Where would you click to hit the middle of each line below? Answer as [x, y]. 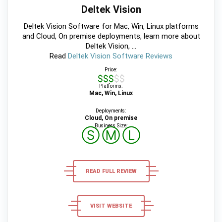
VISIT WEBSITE [111, 206]
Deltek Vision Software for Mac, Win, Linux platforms [111, 26]
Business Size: [111, 125]
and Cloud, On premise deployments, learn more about [111, 36]
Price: [111, 69]
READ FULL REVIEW [111, 171]
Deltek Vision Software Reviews [120, 56]
